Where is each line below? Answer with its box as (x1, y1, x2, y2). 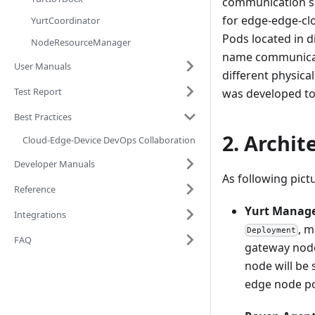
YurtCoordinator (31, 14, 100, 27)
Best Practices (14, 110, 72, 123)
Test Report (14, 84, 62, 98)
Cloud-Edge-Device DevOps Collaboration (22, 134, 195, 146)
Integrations (14, 207, 66, 221)
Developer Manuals (14, 157, 95, 170)
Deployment (247, 225, 297, 235)
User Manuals (14, 59, 71, 72)
